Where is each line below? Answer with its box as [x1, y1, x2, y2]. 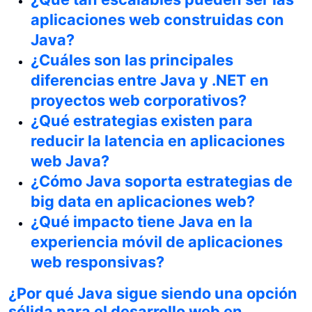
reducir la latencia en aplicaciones [31, 131, 285, 150]
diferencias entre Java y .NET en [31, 70, 269, 89]
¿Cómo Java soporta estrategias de [31, 171, 292, 190]
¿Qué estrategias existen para [31, 111, 253, 130]
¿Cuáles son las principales [31, 50, 233, 69]
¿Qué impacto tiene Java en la [31, 212, 253, 231]
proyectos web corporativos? [31, 91, 247, 109]
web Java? [31, 151, 109, 170]
